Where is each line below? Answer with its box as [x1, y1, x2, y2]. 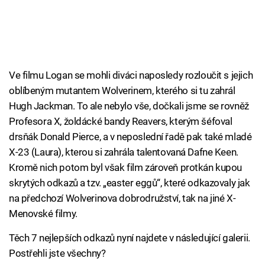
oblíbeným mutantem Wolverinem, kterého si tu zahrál [9, 85, 235, 97]
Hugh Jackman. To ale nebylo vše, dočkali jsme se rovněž [9, 100, 249, 112]
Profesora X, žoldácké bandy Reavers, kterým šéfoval [9, 115, 232, 128]
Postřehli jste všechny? [9, 247, 106, 260]
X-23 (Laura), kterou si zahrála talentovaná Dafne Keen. [9, 146, 238, 159]
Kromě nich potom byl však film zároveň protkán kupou [9, 161, 243, 174]
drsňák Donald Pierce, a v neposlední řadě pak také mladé [9, 131, 252, 143]
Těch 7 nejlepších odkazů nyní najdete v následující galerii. [9, 232, 250, 244]
